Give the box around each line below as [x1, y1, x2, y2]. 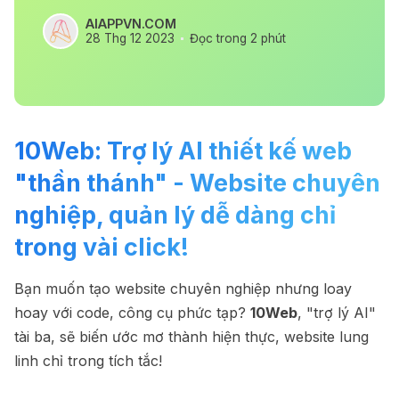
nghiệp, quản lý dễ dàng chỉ [14, 200, 336, 229]
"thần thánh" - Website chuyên [14, 168, 380, 197]
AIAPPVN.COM [85, 16, 176, 32]
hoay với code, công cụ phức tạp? [14, 304, 250, 322]
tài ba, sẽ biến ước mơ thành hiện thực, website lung [14, 328, 369, 346]
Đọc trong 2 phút [189, 30, 286, 45]
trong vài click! [14, 232, 189, 261]
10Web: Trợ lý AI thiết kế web [14, 136, 352, 165]
